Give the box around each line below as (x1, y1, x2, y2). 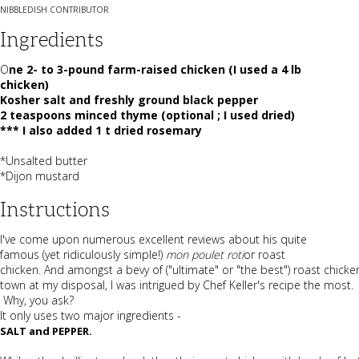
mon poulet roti (166, 246, 244, 262)
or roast (244, 246, 285, 262)
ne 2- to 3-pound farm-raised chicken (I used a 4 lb (9, 61, 301, 77)
